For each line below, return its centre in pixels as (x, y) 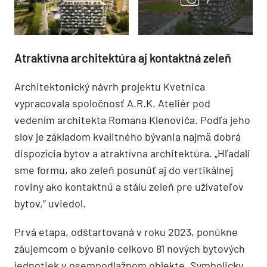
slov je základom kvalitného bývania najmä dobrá (128, 136)
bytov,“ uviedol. (50, 203)
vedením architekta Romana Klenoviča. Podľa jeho (132, 119)
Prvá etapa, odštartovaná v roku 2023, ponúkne (126, 232)
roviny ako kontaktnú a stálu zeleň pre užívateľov (129, 186)
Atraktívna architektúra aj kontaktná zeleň (123, 58)
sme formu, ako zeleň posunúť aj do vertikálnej (124, 170)
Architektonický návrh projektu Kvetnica (110, 86)
